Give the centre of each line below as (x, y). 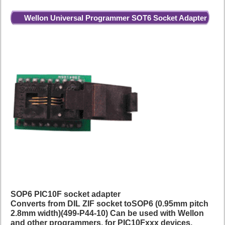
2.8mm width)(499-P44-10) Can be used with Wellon (107, 213)
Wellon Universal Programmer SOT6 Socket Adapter (115, 18)
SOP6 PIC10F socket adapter (66, 194)
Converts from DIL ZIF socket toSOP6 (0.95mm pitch (110, 204)
